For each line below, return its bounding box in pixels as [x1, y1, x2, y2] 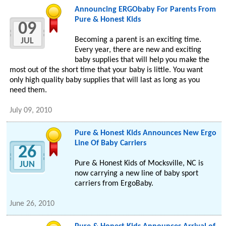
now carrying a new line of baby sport [74, 169, 198, 178]
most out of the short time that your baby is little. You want [10, 66, 203, 75]
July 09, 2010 [10, 106, 52, 115]
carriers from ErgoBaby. [74, 180, 153, 188]
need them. [10, 86, 47, 95]
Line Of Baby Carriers [74, 139, 146, 148]
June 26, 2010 [10, 200, 55, 208]
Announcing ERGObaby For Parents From [74, 6, 216, 14]
